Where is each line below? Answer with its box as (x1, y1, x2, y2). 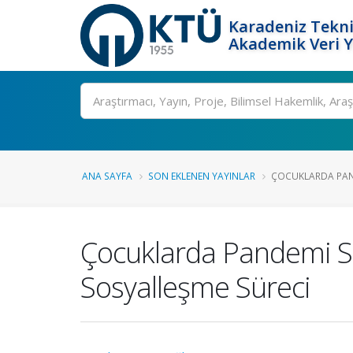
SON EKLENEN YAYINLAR (148, 169, 255, 182)
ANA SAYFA (82, 169, 132, 182)
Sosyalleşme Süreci (80, 267, 310, 307)
